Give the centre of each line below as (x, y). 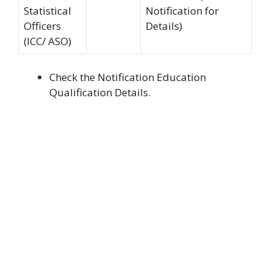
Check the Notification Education (128, 77)
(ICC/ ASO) (48, 41)
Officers (42, 26)
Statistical (48, 10)
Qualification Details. (100, 92)
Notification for (182, 10)
